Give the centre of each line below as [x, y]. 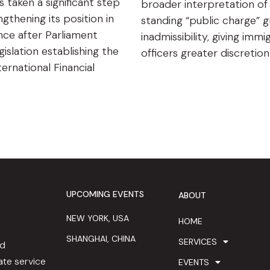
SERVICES [197, 242]
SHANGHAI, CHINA [101, 239]
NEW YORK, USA [98, 218]
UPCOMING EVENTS [105, 194]
